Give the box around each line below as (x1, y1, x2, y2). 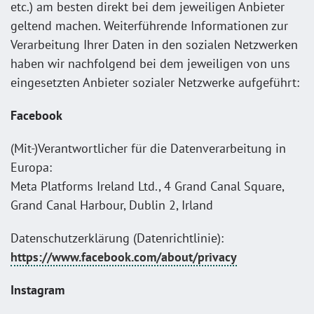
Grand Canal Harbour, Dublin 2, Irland (11, 196, 213, 213)
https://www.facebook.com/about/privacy (11, 248, 237, 265)
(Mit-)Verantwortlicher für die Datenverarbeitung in (11, 139, 286, 156)
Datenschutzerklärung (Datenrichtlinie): (11, 229, 224, 246)
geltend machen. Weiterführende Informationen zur (11, 17, 288, 34)
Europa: (11, 158, 52, 175)
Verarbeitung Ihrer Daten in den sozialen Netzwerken (11, 36, 298, 53)
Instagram (11, 281, 64, 298)
